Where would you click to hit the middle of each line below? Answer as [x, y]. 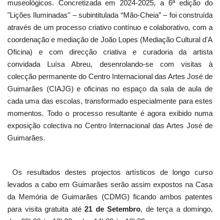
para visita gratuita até [46, 209]
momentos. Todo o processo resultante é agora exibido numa [110, 113]
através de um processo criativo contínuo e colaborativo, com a [110, 27]
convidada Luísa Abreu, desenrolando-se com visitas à [110, 64]
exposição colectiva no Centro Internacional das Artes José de [110, 126]
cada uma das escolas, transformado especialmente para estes [110, 101]
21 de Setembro [112, 209]
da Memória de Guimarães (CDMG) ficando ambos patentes [110, 197]
